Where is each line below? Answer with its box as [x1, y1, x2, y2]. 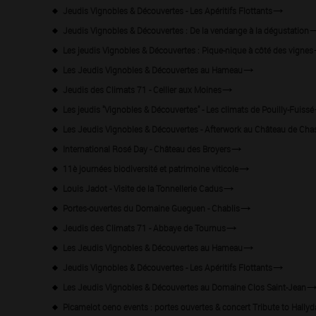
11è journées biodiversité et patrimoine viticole [63, 162, 238, 174]
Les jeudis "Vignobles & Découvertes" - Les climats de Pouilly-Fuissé [63, 103, 314, 115]
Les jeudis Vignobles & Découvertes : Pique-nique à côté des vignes [63, 44, 313, 56]
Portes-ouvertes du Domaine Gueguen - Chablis [63, 202, 240, 214]
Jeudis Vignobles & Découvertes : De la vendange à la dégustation [63, 24, 309, 36]
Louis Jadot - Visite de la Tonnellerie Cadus [63, 182, 223, 194]
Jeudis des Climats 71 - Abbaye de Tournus [63, 221, 226, 233]
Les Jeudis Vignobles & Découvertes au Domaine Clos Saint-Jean [63, 281, 306, 293]
